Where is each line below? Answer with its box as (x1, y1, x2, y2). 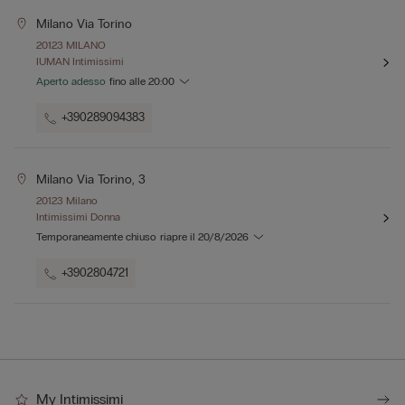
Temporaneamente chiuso (36, 231, 156, 244)
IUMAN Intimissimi (36, 55, 124, 69)
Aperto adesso (36, 75, 106, 89)
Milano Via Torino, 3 (36, 172, 146, 188)
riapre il (160, 231, 198, 244)
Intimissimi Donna (36, 211, 120, 224)
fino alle (109, 75, 148, 89)
